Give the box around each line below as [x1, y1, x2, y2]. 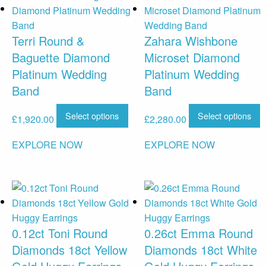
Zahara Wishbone [144, 31, 237, 49]
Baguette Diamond [12, 48, 110, 66]
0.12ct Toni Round [12, 224, 107, 242]
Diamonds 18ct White [144, 241, 257, 259]
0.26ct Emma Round [144, 224, 253, 242]
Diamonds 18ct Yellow [12, 241, 127, 259]
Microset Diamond [144, 48, 240, 66]
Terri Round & [12, 31, 84, 49]
